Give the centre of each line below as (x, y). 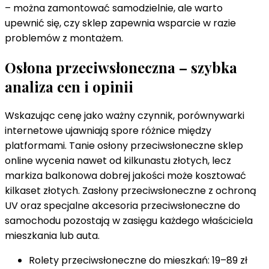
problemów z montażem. (64, 38)
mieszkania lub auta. (52, 236)
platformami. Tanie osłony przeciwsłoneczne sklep (124, 146)
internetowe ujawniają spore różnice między (108, 131)
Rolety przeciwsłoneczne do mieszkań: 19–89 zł (138, 261)
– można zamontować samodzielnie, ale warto (114, 8)
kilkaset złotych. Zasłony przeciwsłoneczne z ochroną (131, 191)
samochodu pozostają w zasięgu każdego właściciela (129, 221)
